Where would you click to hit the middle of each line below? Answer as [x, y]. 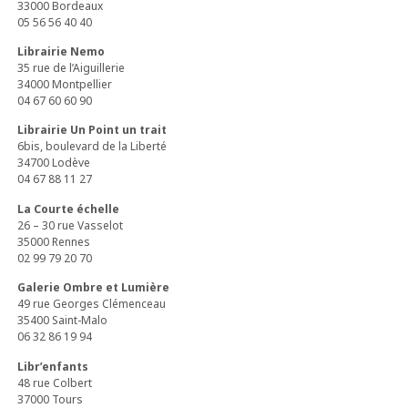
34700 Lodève [54, 163]
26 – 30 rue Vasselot [71, 225]
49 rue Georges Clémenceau [92, 304]
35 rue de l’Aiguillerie [71, 68]
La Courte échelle [69, 209]
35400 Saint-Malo [63, 321]
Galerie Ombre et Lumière [94, 288]
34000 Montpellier [65, 85]
